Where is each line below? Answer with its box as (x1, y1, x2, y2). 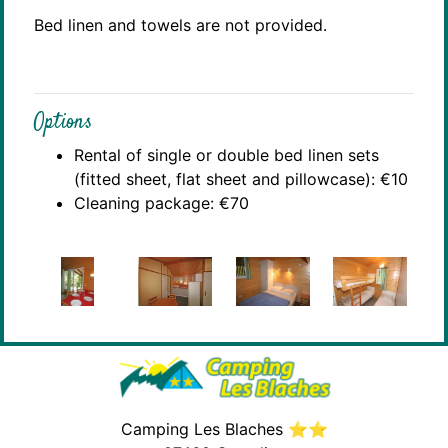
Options (34, 106, 92, 137)
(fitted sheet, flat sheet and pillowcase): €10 (74, 168, 408, 189)
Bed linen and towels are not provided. (34, 14, 327, 35)
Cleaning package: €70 (74, 192, 249, 213)
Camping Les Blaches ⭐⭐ (120, 418, 328, 439)
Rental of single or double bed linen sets (74, 144, 379, 165)
